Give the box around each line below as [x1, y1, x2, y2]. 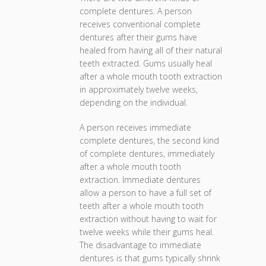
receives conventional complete [80, 18, 201, 30]
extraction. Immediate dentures [80, 174, 201, 185]
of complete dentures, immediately [80, 148, 214, 159]
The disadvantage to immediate [80, 239, 201, 251]
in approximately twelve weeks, [80, 84, 198, 95]
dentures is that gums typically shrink [80, 252, 220, 264]
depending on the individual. [80, 97, 188, 108]
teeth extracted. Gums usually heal [80, 58, 212, 69]
